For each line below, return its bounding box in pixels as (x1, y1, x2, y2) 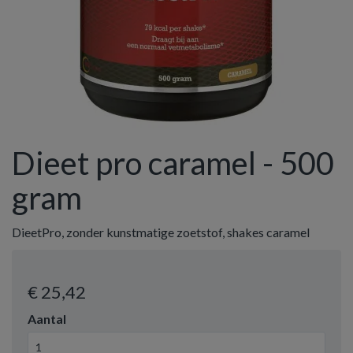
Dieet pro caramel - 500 (12, 144, 334, 182)
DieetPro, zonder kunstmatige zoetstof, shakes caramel (12, 225, 310, 240)
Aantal (28, 311, 66, 326)
